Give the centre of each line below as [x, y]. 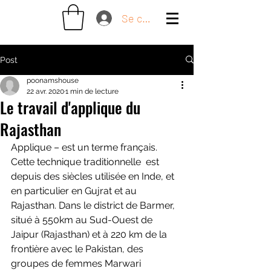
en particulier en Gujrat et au [75, 191]
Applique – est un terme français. [85, 147]
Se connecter [154, 18]
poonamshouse [53, 80]
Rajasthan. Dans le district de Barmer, [94, 205]
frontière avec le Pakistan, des [78, 249]
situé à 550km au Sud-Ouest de [83, 220]
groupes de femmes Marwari [77, 263]
